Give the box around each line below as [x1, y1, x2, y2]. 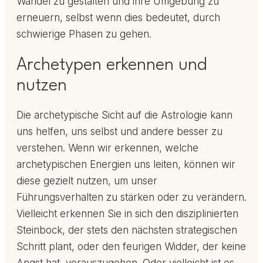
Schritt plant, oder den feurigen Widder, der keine [16, 241, 246, 253]
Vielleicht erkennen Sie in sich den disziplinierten [16, 208, 238, 220]
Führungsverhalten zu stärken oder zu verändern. [16, 191, 247, 204]
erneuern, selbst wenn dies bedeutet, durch [16, 12, 220, 24]
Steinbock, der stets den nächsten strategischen [16, 224, 237, 237]
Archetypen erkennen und [16, 57, 207, 75]
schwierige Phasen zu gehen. [16, 28, 151, 41]
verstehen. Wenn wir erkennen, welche [16, 142, 198, 154]
